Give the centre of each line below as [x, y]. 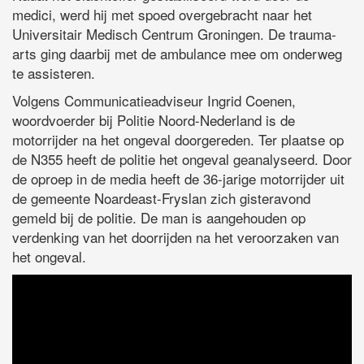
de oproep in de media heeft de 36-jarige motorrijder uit [178, 178]
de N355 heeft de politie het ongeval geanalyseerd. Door [182, 158]
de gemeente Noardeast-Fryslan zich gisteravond [161, 197]
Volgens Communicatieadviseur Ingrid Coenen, [154, 100]
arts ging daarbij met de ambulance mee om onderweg [177, 53]
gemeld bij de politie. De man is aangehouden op [159, 217]
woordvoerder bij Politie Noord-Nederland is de [154, 119]
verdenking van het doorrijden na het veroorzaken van [175, 236]
